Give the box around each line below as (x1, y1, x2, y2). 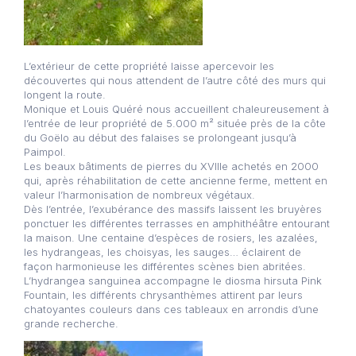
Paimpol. (24, 145, 66, 158)
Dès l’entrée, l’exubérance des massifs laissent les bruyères (24, 203, 322, 215)
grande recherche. (24, 317, 118, 330)
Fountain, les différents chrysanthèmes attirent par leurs (24, 288, 303, 301)
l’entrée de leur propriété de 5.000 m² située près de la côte (24, 117, 326, 130)
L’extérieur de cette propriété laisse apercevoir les (24, 60, 274, 72)
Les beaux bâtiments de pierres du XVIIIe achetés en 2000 (24, 160, 319, 172)
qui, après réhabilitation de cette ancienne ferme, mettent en (24, 174, 327, 187)
